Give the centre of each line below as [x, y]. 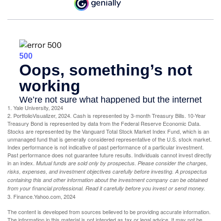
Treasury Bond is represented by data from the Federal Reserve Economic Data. [104, 124]
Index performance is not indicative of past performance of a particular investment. [106, 147]
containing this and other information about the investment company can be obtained [108, 180]
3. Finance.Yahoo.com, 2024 [41, 197]
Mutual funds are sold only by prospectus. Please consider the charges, [122, 163]
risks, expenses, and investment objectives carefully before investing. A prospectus [107, 172]
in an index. [22, 163]
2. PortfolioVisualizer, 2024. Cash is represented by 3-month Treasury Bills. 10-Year [107, 116]
